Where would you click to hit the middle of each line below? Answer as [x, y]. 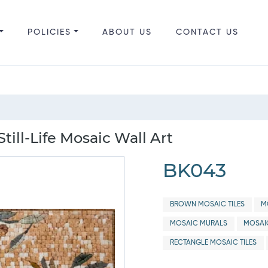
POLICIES [49, 32]
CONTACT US [207, 32]
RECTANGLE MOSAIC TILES [213, 243]
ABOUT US [127, 32]
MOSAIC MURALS [198, 224]
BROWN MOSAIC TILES [207, 205]
